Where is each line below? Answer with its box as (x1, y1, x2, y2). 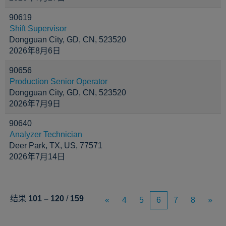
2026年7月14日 (9, 152, 65, 161)
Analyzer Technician (10, 130, 82, 139)
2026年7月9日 (9, 99, 61, 108)
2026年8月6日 (9, 46, 61, 55)
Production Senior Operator (10, 77, 107, 86)
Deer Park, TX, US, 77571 (9, 141, 102, 150)
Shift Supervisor (10, 24, 67, 33)
